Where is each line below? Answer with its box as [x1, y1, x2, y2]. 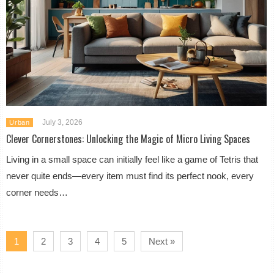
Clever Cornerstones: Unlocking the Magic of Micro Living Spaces [6, 131, 251, 146]
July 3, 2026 [42, 117, 83, 127]
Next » [149, 235, 176, 246]
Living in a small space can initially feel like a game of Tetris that [6, 154, 259, 165]
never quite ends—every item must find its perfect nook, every [6, 170, 254, 181]
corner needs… [6, 187, 68, 198]
